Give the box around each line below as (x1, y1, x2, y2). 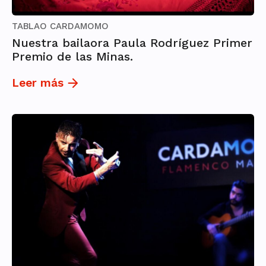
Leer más (12, 76, 64, 90)
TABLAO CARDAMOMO (12, 21, 109, 32)
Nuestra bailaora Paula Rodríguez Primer (12, 36, 252, 50)
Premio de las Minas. (12, 49, 133, 64)
